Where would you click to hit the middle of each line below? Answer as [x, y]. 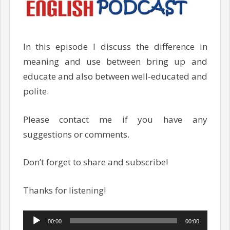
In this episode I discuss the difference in [115, 47]
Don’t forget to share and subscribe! [95, 162]
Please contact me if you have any [115, 119]
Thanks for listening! [64, 190]
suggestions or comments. [76, 134]
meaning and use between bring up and [115, 62]
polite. [36, 91]
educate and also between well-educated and [115, 76]
